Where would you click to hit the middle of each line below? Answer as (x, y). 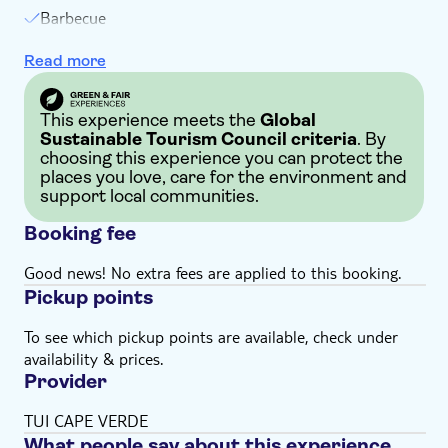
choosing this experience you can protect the (221, 158)
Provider (65, 382)
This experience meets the (150, 120)
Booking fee (80, 234)
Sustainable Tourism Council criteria (198, 139)
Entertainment (91, 69)
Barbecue (73, 17)
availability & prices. (93, 359)
